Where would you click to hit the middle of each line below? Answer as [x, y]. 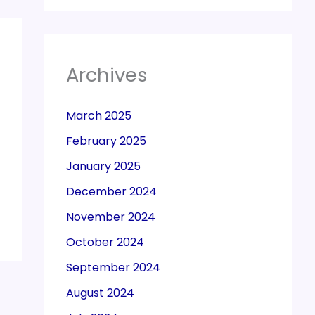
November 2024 [111, 217]
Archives [107, 75]
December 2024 [111, 192]
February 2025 [106, 141]
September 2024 [113, 268]
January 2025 [103, 167]
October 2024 [105, 243]
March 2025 [99, 116]
